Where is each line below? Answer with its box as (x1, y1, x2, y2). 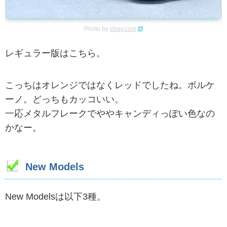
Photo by (84, 25, 110, 32)
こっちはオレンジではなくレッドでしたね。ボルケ (5, 80, 215, 90)
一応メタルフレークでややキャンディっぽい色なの (5, 108, 215, 119)
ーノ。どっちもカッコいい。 (5, 94, 124, 104)
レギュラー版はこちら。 (5, 48, 105, 58)
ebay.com (110, 25, 136, 32)
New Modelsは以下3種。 (5, 192, 106, 202)
